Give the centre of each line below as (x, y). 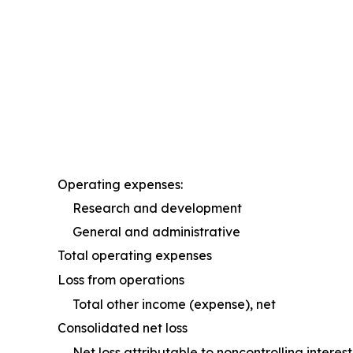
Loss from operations (121, 279)
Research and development (157, 208)
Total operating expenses (135, 255)
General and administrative (156, 231)
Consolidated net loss (123, 327)
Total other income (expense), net (174, 304)
